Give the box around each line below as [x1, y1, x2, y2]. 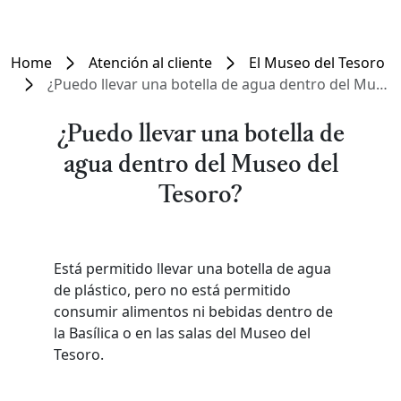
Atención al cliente [89, 53, 212, 73]
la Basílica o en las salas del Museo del [54, 323, 311, 343]
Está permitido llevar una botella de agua [54, 259, 331, 278]
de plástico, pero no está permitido [54, 280, 291, 300]
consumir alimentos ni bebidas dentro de [54, 302, 333, 321]
